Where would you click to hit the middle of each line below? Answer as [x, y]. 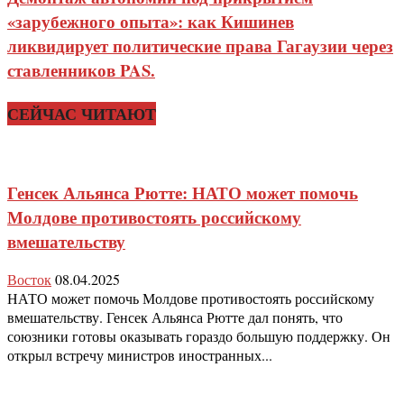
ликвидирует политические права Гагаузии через [200, 46]
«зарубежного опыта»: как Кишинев [151, 22]
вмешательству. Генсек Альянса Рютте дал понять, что [175, 317]
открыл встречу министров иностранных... [140, 355]
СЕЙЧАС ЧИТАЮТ [82, 113]
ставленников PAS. [81, 70]
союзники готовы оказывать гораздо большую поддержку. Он [199, 336]
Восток [29, 280]
